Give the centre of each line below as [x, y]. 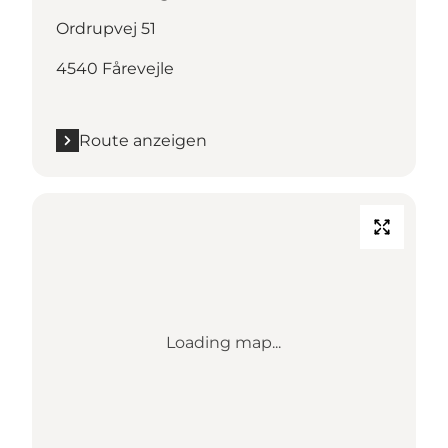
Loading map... [224, 342]
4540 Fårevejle [115, 68]
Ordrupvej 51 [106, 28]
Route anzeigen [143, 140]
